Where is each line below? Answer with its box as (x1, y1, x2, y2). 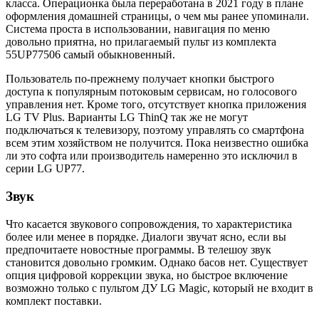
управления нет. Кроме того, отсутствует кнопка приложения (6, 98, 306, 111)
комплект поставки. (6, 294, 102, 307)
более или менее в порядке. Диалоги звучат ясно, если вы (6, 230, 286, 243)
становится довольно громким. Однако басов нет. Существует (6, 256, 308, 268)
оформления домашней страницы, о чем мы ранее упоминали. (6, 10, 309, 23)
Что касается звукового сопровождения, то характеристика (6, 217, 292, 230)
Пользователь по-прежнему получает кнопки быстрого (6, 73, 274, 85)
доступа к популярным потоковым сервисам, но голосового (6, 85, 297, 98)
